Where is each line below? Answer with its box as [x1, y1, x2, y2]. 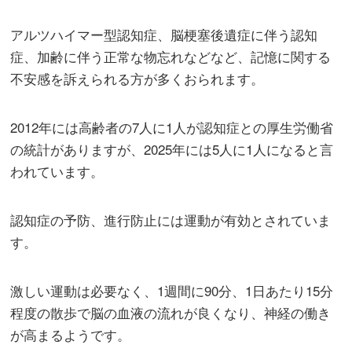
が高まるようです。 [10, 324, 131, 345]
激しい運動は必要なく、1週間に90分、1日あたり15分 [10, 280, 334, 301]
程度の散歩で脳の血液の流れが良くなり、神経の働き [10, 302, 332, 323]
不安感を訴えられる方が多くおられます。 [10, 68, 265, 89]
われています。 [10, 161, 104, 181]
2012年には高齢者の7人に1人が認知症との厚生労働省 [10, 117, 334, 137]
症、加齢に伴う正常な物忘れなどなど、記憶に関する [10, 46, 332, 67]
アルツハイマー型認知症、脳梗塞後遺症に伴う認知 [10, 24, 318, 45]
